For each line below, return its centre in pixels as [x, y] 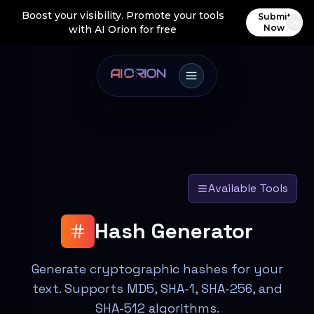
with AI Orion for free [123, 29]
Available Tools [248, 188]
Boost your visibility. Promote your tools [123, 15]
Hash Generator [174, 231]
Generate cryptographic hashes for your [157, 269]
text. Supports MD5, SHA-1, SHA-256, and [157, 288]
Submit [274, 16]
